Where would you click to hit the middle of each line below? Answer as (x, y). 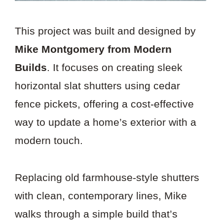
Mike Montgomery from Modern (93, 49)
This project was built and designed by (105, 31)
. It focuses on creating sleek (115, 68)
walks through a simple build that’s (96, 214)
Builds (31, 68)
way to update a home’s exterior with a (106, 122)
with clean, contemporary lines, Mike (101, 195)
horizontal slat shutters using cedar (97, 86)
